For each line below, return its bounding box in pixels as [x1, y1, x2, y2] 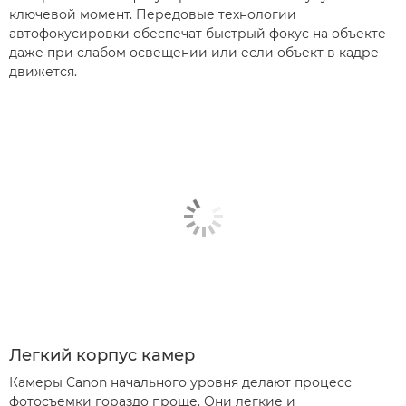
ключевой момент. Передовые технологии [9, 5, 296, 23]
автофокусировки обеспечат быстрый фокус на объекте [9, 24, 386, 42]
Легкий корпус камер [9, 345, 195, 366]
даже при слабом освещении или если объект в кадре [9, 43, 379, 61]
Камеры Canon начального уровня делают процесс [9, 374, 352, 391]
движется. [9, 63, 77, 80]
